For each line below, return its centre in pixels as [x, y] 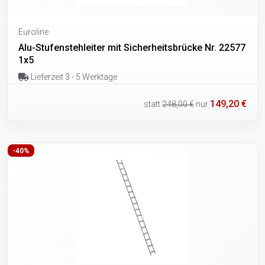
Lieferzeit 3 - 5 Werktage [73, 77]
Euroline [33, 32]
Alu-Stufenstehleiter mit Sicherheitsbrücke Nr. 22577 [132, 47]
